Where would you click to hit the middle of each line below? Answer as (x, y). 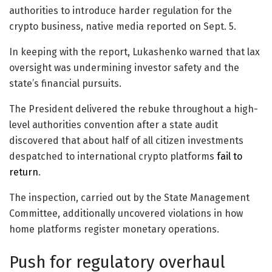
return (24, 172)
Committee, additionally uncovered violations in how (126, 214)
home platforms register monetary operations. (114, 229)
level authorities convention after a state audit (114, 125)
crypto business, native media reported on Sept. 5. (123, 27)
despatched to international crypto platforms (113, 157)
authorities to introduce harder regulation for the (121, 11)
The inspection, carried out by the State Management (129, 198)
